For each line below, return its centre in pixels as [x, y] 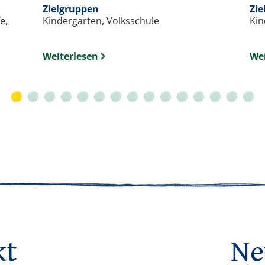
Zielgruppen [71, 9]
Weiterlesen [70, 56]
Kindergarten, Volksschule [101, 21]
